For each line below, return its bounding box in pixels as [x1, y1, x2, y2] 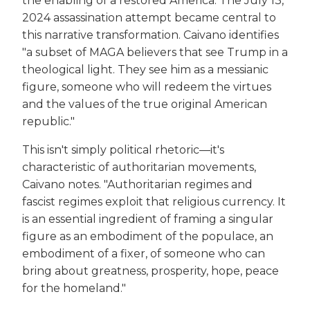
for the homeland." [22, 281, 126, 295]
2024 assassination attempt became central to [22, 10, 276, 24]
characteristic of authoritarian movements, [22, 160, 256, 174]
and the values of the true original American [22, 97, 267, 111]
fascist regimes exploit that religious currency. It [22, 194, 286, 208]
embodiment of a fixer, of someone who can [22, 246, 265, 260]
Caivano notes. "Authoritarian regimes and [22, 177, 253, 191]
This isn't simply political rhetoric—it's [22, 143, 224, 156]
